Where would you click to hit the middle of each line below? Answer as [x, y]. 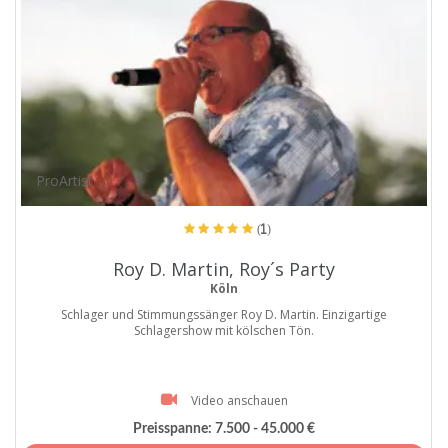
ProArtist [65, 181]
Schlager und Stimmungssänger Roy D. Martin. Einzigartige [224, 315]
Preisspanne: [172, 428]
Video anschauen [239, 401]
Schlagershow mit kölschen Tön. [224, 331]
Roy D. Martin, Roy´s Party [224, 269]
